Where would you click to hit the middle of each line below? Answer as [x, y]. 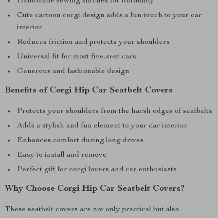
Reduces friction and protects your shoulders [93, 42]
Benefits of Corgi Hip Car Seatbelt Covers [89, 91]
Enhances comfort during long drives [80, 141]
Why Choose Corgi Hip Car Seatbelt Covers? [95, 189]
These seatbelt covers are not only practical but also [92, 210]
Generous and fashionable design [73, 72]
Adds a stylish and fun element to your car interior [102, 126]
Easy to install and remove [62, 155]
